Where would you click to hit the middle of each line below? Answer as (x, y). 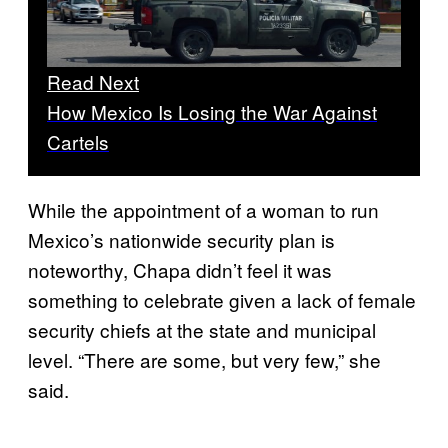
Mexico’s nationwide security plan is (181, 240)
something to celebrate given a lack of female (222, 300)
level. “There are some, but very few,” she (204, 360)
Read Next (93, 82)
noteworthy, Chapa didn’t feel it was (180, 270)
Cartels (78, 142)
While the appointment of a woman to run (203, 210)
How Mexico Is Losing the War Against (212, 112)
